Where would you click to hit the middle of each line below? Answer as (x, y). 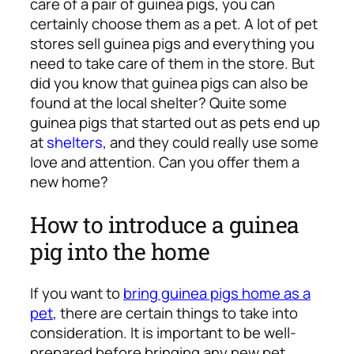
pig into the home (120, 251)
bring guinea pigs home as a (217, 293)
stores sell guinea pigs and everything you (172, 44)
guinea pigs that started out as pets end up (175, 123)
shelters (75, 143)
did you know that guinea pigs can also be (169, 83)
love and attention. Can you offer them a (165, 162)
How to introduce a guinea (165, 224)
